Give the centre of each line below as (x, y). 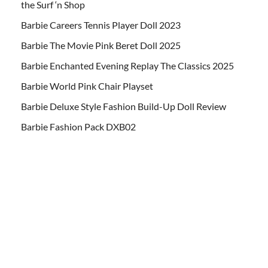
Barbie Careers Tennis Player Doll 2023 (101, 25)
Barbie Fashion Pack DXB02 (78, 127)
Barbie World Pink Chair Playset (87, 86)
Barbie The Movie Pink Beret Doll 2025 (101, 45)
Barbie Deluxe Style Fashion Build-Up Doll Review (124, 106)
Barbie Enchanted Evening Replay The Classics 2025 (127, 66)
